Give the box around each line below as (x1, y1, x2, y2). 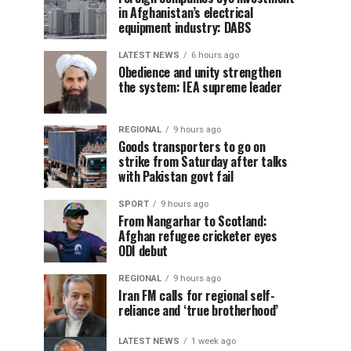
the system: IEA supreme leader (118, 78, 282, 96)
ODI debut (118, 241, 168, 260)
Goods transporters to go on (118, 137, 266, 156)
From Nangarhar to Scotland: (118, 212, 267, 230)
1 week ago (191, 336, 236, 346)
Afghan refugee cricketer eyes (118, 226, 277, 245)
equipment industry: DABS (118, 18, 251, 37)
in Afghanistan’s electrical (118, 3, 253, 22)
